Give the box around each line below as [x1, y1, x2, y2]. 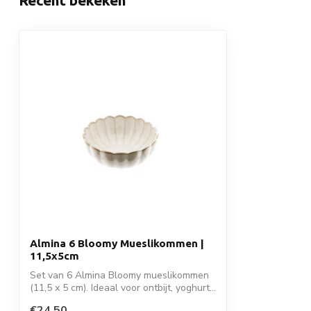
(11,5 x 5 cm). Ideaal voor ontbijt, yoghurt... [30, 281, 216, 295]
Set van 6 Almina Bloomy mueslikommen [30, 269, 209, 283]
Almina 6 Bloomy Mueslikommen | [30, 237, 204, 250]
